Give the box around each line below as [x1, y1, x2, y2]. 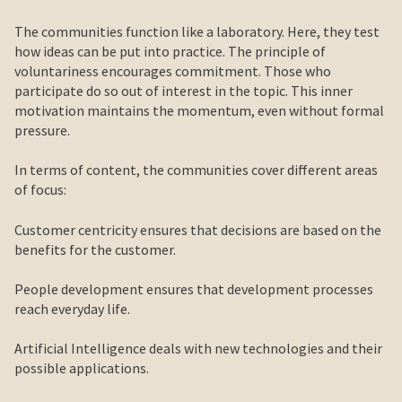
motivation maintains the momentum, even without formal [14, 100, 384, 119]
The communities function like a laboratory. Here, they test [14, 22, 380, 40]
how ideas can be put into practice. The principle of [14, 41, 326, 60]
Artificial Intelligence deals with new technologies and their [14, 339, 382, 358]
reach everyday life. [14, 300, 130, 319]
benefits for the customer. [14, 240, 176, 258]
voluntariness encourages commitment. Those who [14, 61, 331, 80]
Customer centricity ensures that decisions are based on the [14, 220, 381, 239]
